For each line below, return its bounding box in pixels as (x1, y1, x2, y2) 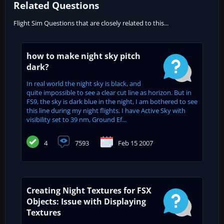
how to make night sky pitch (26, 50, 140, 61)
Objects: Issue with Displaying (26, 195, 146, 207)
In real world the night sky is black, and (26, 78, 141, 88)
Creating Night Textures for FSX (26, 184, 151, 196)
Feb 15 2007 (118, 138, 153, 147)
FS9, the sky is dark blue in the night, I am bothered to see (26, 96, 197, 106)
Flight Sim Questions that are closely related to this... (13, 18, 168, 27)
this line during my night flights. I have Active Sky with (26, 105, 185, 115)
